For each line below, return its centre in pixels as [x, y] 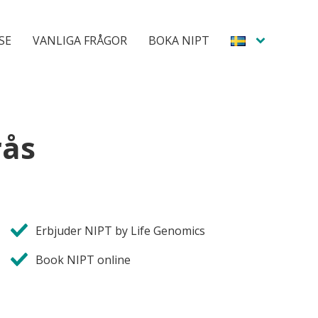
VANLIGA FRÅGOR [79, 40]
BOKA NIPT [179, 40]
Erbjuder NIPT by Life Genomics [120, 231]
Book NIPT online [83, 260]
